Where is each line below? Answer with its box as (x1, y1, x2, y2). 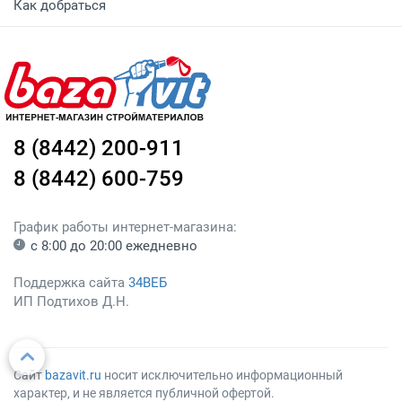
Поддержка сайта (13, 275, 128, 291)
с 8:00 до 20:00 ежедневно (31, 238, 197, 254)
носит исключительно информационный (101, 368, 343, 382)
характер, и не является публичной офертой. (13, 386, 275, 400)
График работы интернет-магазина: (13, 219, 237, 235)
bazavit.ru (45, 368, 101, 382)
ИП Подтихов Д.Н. (13, 293, 129, 310)
